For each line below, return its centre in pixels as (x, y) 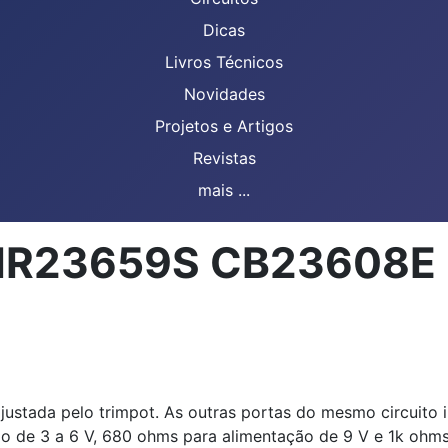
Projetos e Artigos (224, 126)
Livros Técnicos (224, 62)
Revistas (224, 158)
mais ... (224, 190)
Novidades (224, 94)
